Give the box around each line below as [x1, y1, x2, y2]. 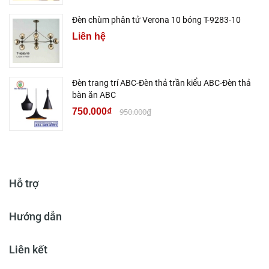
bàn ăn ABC [72, 90, 116, 100]
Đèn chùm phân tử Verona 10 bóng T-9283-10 [72, 15, 241, 25]
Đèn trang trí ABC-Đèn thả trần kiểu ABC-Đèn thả [72, 78, 251, 88]
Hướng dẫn [9, 210, 62, 223]
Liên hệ [72, 31, 106, 42]
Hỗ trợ [9, 177, 38, 190]
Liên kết [9, 243, 47, 256]
